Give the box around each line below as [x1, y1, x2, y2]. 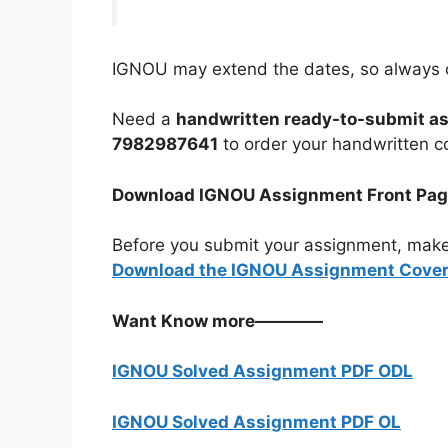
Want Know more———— [112, 310, 323, 331]
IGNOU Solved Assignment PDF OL [112, 411, 401, 432]
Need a [112, 109, 176, 130]
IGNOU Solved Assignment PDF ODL [112, 361, 413, 382]
